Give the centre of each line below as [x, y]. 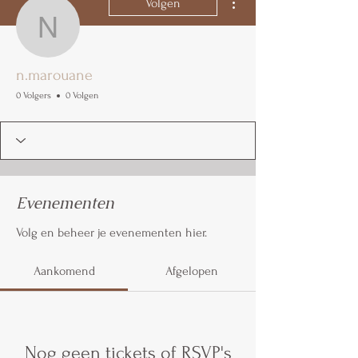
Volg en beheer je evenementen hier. [111, 232]
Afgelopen [192, 270]
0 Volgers [34, 95]
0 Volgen [82, 95]
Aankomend [64, 270]
